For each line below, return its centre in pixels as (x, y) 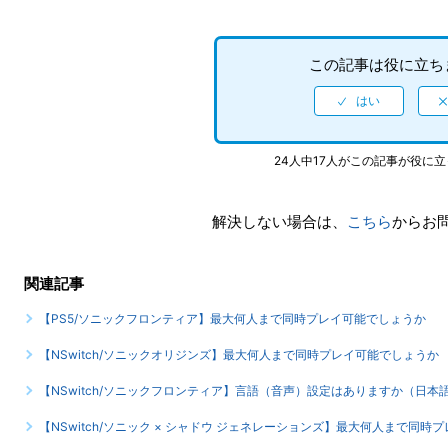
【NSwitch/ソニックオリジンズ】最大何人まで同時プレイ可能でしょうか (239, 354)
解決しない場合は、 (279, 221)
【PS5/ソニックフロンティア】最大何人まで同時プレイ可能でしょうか (232, 318)
